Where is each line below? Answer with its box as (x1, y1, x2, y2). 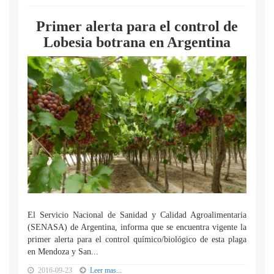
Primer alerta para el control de (36, 18, 238, 34)
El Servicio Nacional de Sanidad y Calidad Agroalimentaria (28, 210, 246, 220)
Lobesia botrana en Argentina (43, 34, 231, 50)
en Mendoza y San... (28, 247, 98, 256)
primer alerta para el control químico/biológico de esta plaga (28, 235, 246, 244)
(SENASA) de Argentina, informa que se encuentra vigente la (28, 223, 246, 232)
